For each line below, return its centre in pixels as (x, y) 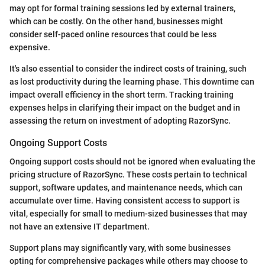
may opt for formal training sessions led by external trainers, (122, 8)
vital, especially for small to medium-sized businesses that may (128, 213)
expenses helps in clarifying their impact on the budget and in (125, 107)
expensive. (30, 47)
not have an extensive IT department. (80, 226)
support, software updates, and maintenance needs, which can (126, 187)
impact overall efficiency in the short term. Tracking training (122, 94)
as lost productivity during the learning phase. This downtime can (132, 81)
